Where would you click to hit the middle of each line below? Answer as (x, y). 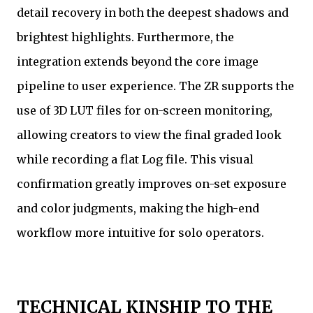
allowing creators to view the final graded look (149, 135)
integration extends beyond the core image (138, 62)
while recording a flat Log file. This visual (135, 160)
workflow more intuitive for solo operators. (140, 233)
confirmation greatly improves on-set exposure (152, 184)
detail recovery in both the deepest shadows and (153, 13)
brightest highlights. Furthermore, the (125, 37)
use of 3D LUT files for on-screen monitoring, (145, 111)
